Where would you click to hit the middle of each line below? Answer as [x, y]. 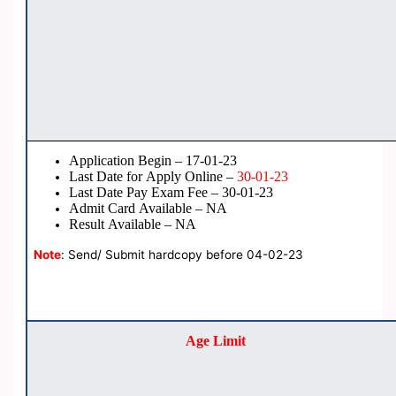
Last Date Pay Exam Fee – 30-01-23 [171, 193]
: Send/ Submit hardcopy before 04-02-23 [183, 255]
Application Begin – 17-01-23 [153, 161]
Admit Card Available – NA [148, 209]
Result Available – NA [133, 225]
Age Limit [215, 341]
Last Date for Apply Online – [153, 177]
